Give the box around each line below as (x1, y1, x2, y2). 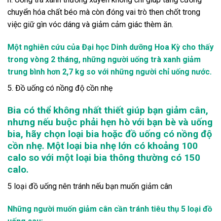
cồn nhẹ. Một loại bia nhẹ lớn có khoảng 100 (7, 140, 198, 151)
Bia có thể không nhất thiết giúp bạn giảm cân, (7, 104, 208, 116)
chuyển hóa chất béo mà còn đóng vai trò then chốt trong (7, 7, 200, 17)
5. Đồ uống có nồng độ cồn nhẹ (7, 83, 112, 93)
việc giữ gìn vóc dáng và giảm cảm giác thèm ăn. (7, 19, 173, 29)
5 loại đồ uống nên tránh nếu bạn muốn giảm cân (7, 182, 172, 191)
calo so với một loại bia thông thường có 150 (7, 151, 200, 163)
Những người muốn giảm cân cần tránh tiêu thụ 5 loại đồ (7, 204, 212, 214)
